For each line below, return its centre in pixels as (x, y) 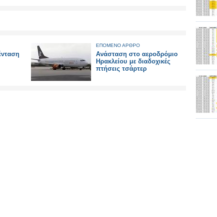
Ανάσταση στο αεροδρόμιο (137, 54)
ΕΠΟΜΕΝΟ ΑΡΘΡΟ (118, 45)
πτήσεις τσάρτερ (121, 69)
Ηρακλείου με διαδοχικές (133, 61)
